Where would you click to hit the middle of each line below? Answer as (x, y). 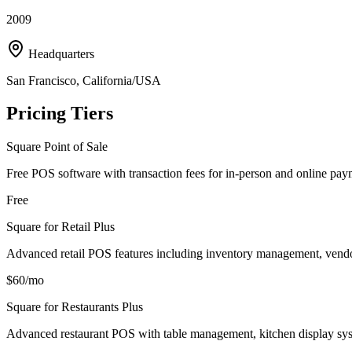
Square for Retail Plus (60, 227)
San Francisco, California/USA (84, 80)
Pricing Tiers (60, 114)
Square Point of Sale (57, 147)
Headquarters (60, 53)
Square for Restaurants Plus (75, 307)
